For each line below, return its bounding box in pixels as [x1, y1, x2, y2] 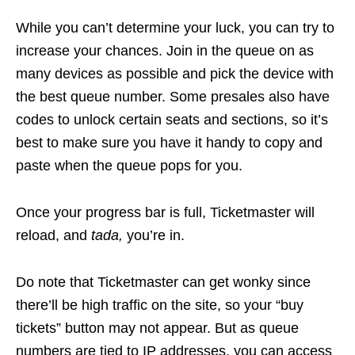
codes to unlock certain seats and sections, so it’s [16, 111, 328, 128]
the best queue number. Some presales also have [16, 88, 330, 105]
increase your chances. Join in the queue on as [16, 42, 314, 59]
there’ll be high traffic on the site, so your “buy [16, 296, 303, 313]
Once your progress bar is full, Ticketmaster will [16, 204, 315, 220]
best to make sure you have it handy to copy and [16, 134, 323, 151]
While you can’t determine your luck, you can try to [16, 19, 334, 36]
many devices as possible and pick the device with [16, 65, 334, 82]
